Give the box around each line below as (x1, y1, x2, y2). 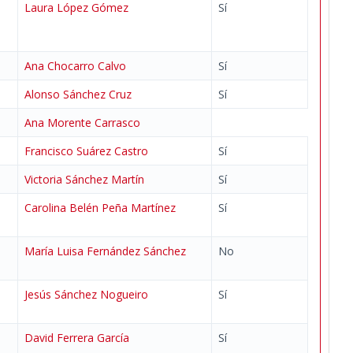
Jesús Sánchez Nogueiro (24, 287, 148, 302)
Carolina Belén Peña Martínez (24, 200, 176, 215)
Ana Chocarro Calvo (24, 58, 126, 73)
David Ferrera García (24, 330, 129, 345)
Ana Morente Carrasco (24, 115, 140, 130)
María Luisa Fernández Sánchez (24, 243, 186, 258)
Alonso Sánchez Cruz (24, 87, 132, 102)
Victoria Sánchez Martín (24, 172, 144, 187)
